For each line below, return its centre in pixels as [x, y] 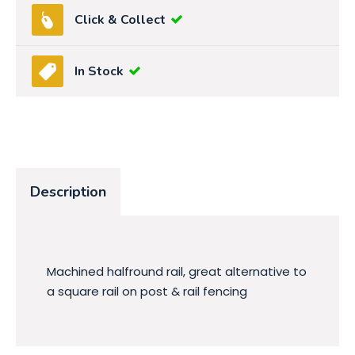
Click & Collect [120, 20]
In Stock [99, 72]
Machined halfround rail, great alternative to [177, 271]
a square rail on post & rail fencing [147, 291]
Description [68, 192]
